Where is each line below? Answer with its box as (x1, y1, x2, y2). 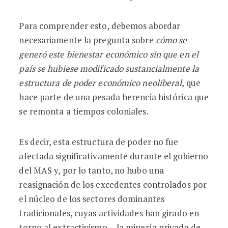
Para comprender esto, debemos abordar (19, 20, 181, 32)
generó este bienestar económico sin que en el (19, 48, 198, 60)
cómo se (155, 34, 187, 46)
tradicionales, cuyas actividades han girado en (19, 207, 199, 219)
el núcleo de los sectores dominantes (19, 193, 165, 205)
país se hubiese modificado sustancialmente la (19, 63, 199, 74)
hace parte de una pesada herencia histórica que (19, 91, 209, 103)
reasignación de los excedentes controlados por (19, 179, 207, 190)
